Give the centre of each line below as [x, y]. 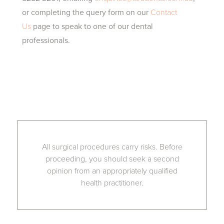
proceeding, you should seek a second [112, 159]
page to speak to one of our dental [92, 26]
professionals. [46, 40]
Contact [164, 12]
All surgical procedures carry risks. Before [112, 147]
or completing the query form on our [86, 12]
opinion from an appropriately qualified [112, 171]
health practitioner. [112, 183]
